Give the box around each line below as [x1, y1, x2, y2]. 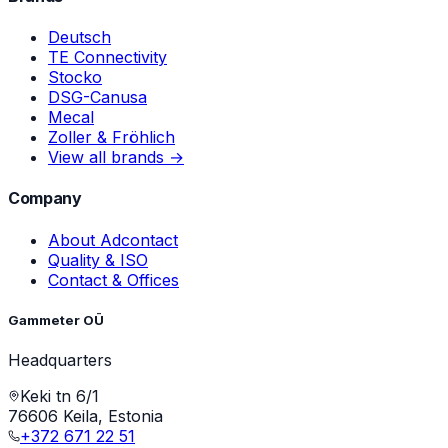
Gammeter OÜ [8, 311, 104, 328]
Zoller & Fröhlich [48, 126, 175, 147]
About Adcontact [48, 229, 178, 250]
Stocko [48, 66, 102, 87]
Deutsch [48, 26, 111, 47]
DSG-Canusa [48, 86, 147, 107]
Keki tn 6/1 [20, 385, 99, 406]
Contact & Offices [48, 269, 179, 290]
